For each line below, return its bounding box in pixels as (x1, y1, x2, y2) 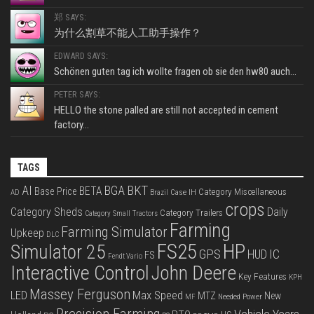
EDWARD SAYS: (54, 50, 108, 61)
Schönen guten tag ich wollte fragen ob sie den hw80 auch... (54, 64, 296, 78)
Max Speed (132, 287, 183, 302)
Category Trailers (160, 207, 223, 218)
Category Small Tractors (85, 208, 158, 218)
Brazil (150, 187, 168, 197)
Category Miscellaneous (198, 186, 287, 197)
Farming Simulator (61, 223, 168, 240)
